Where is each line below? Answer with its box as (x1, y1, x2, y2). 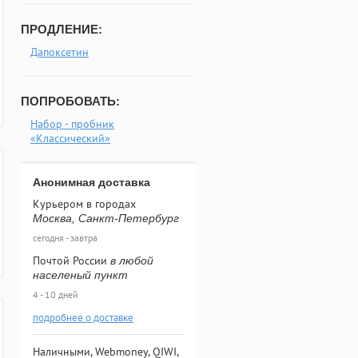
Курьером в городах (33, 197, 136, 211)
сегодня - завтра (33, 232, 97, 244)
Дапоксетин (30, 45, 89, 59)
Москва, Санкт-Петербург (33, 212, 179, 225)
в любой (110, 254, 153, 267)
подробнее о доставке (33, 311, 133, 324)
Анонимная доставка (33, 176, 150, 189)
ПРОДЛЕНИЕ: (21, 22, 102, 36)
